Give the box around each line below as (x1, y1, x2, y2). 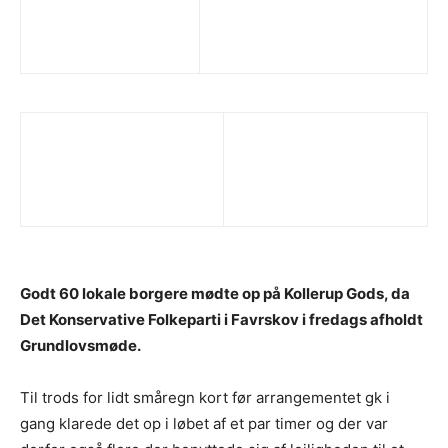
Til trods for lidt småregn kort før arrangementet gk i (20, 388, 390, 408)
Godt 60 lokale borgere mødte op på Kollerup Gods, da (20, 284, 410, 304)
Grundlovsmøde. (20, 336, 141, 356)
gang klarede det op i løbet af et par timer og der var (20, 414, 388, 434)
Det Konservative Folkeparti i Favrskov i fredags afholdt (20, 310, 423, 330)
